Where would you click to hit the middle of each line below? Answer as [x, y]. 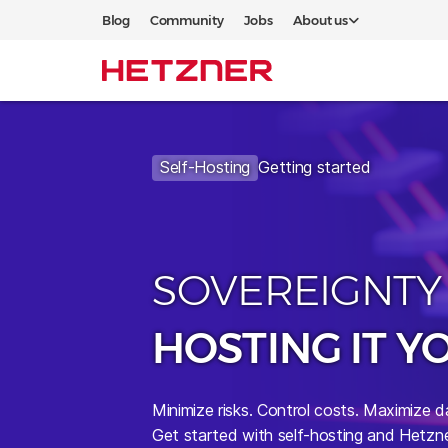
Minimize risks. [204, 410]
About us [320, 20]
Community [186, 20]
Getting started [314, 167]
